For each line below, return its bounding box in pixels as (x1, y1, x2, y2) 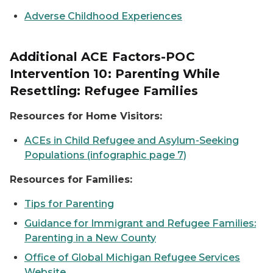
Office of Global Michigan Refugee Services (24, 252, 240, 263)
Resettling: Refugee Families (10, 83, 198, 98)
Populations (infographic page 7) (24, 149, 186, 161)
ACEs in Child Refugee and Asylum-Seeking (24, 135, 239, 146)
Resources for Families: (10, 174, 132, 185)
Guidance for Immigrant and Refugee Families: (24, 218, 256, 229)
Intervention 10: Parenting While (10, 66, 221, 81)
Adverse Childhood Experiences (24, 10, 182, 22)
